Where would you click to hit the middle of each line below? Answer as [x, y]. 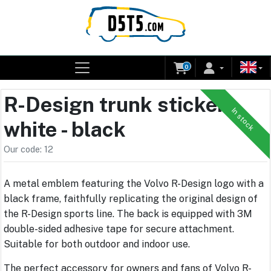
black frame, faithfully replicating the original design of [131, 199]
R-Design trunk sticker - [119, 105]
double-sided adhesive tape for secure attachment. [119, 229]
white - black [65, 129]
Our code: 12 [28, 149]
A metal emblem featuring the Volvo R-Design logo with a [134, 184]
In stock [243, 119]
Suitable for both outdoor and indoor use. [97, 244]
